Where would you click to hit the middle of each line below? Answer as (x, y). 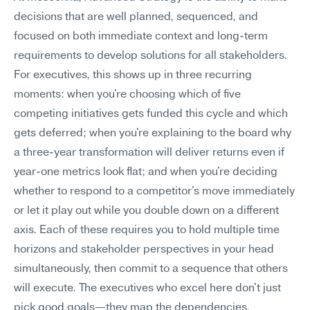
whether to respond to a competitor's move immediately (154, 192)
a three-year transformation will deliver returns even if (149, 153)
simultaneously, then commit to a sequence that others (151, 269)
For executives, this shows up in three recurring (133, 75)
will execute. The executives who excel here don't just (147, 289)
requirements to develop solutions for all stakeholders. (151, 56)
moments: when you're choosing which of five (127, 95)
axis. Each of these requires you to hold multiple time (147, 230)
